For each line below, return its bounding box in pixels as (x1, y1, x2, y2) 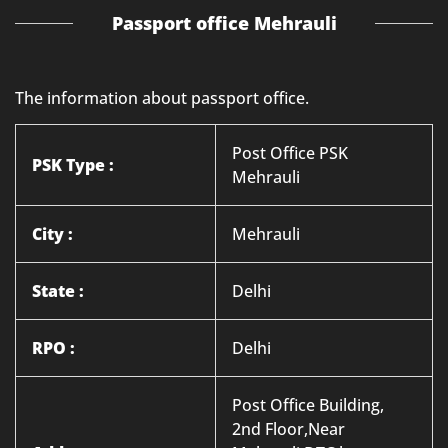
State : (32, 280, 84, 302)
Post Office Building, (232, 394, 384, 416)
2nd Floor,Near (232, 418, 345, 440)
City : (32, 223, 73, 245)
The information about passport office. (15, 87, 309, 109)
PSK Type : (32, 154, 114, 176)
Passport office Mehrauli (111, 11, 337, 35)
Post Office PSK (232, 142, 348, 164)
